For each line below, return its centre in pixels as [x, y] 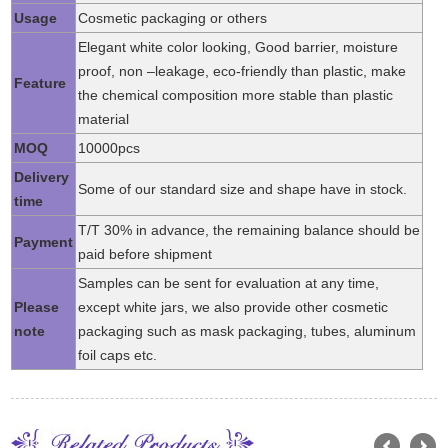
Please [37, 306]
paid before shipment [145, 253]
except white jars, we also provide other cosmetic [233, 306]
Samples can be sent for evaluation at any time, [229, 282]
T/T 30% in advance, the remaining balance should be [249, 229]
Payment [44, 241]
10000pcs [109, 147]
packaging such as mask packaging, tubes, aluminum [247, 330]
